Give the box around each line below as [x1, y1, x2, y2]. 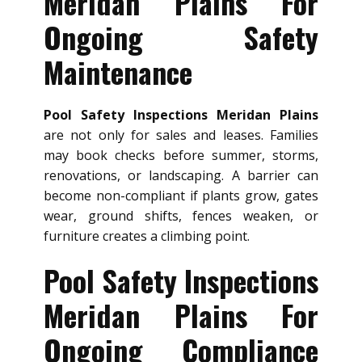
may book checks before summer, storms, [44, 146, 318, 165]
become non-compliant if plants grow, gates [44, 187, 318, 205]
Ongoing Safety [44, 15, 318, 59]
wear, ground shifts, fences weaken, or [44, 207, 318, 225]
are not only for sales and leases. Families [44, 126, 318, 145]
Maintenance [44, 50, 192, 94]
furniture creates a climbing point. [44, 227, 250, 246]
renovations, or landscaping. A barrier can [44, 166, 318, 185]
